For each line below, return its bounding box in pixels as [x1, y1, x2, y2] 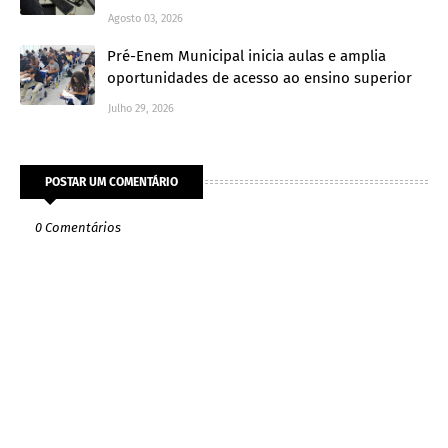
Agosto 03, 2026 [108, 11, 183, 25]
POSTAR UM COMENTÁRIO [45, 174, 178, 189]
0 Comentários [35, 219, 121, 235]
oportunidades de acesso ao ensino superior [107, 68, 412, 87]
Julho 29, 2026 [108, 101, 174, 115]
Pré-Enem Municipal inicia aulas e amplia [107, 46, 386, 65]
